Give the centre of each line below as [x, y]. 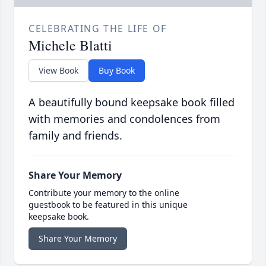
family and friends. [75, 136]
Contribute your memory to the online [104, 193]
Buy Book [117, 71]
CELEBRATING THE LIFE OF [98, 29]
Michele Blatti [70, 45]
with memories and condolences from [124, 119]
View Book [58, 71]
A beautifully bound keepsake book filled [132, 102]
